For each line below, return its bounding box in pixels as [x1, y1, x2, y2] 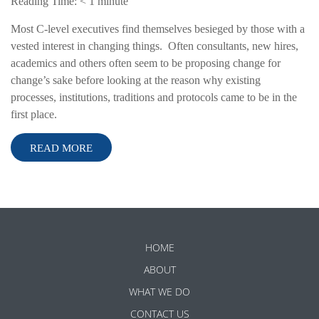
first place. [11, 108, 57, 121]
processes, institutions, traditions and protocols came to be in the [11, 91, 297, 104]
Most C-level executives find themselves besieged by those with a [11, 23, 305, 36]
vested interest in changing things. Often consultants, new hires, [11, 40, 298, 53]
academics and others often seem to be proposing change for [11, 57, 281, 70]
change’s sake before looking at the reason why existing [11, 74, 261, 87]
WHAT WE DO [129, 285, 190, 299]
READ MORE [30, 142, 93, 155]
